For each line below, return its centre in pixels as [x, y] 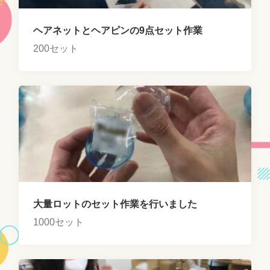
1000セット [59, 222]
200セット [56, 48]
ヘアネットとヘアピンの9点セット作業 [118, 30]
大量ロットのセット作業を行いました [115, 204]
